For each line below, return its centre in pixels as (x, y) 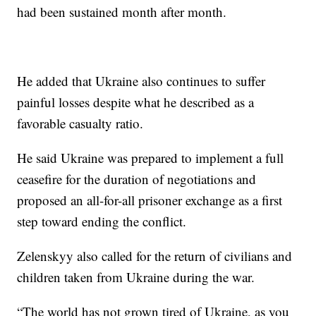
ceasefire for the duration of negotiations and (137, 178)
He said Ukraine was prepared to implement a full (151, 157)
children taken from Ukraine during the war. (136, 276)
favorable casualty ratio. (80, 123)
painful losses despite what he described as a (136, 102)
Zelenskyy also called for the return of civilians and (155, 255)
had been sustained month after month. (122, 11)
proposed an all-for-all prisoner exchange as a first (150, 200)
